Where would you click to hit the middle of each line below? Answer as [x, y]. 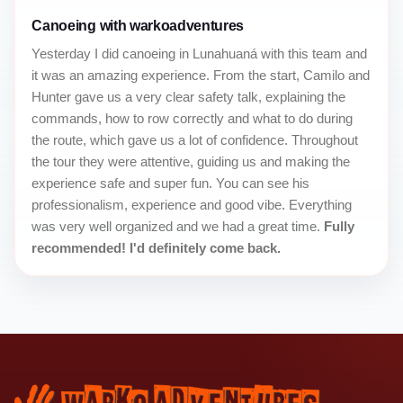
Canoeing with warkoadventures [138, 26]
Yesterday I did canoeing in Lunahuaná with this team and [200, 53]
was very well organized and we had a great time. [176, 226]
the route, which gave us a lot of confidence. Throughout [195, 139]
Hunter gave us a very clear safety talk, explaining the [189, 96]
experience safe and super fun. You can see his [171, 183]
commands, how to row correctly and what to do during [193, 118]
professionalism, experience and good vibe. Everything [192, 204]
